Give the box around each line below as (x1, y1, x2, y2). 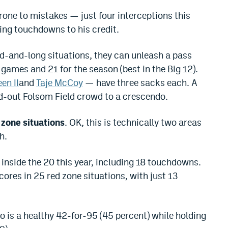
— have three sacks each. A (83, 77, 197, 89)
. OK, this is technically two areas (65, 117, 202, 128)
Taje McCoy (36, 77, 83, 89)
